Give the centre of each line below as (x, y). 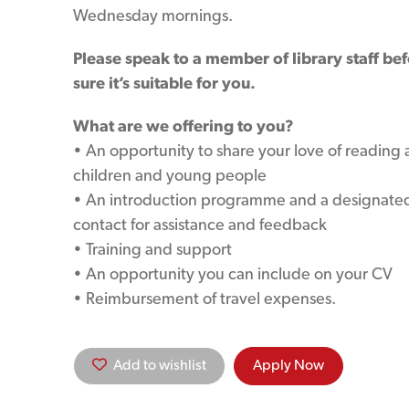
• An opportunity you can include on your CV (233, 273)
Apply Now (288, 365)
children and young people (170, 175)
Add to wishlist (160, 365)
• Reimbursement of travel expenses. (204, 298)
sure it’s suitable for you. (164, 83)
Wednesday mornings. (153, 15)
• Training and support (152, 249)
